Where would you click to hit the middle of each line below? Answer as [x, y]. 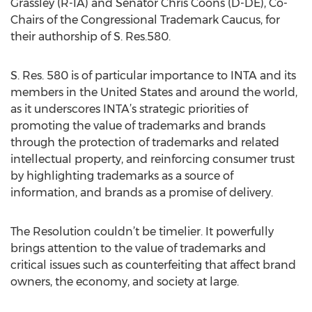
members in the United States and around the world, [154, 92]
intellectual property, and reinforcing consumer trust [153, 159]
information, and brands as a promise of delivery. [142, 193]
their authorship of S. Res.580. [91, 37]
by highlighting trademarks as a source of [122, 176]
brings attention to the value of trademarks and [138, 248]
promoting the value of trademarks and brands [138, 126]
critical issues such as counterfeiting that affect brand [153, 265]
